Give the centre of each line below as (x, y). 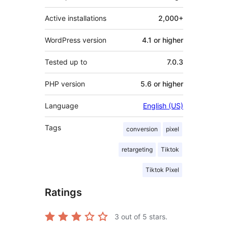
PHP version (65, 83)
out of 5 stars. (143, 216)
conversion (142, 129)
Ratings (63, 192)
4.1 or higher (163, 40)
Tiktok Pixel (162, 169)
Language (62, 105)
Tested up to (66, 62)
